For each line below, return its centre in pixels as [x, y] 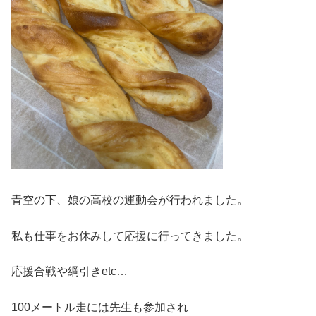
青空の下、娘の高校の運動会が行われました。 [130, 200]
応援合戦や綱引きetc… [69, 272]
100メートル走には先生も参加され [100, 307]
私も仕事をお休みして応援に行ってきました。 [130, 236]
